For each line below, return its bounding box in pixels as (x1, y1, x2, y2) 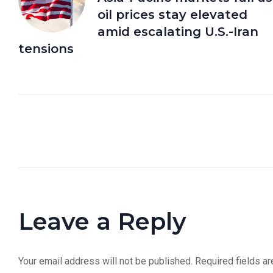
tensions (18, 41, 74, 56)
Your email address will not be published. (18, 255, 193, 267)
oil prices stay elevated (97, 7, 247, 22)
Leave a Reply (18, 206, 186, 236)
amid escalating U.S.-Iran (97, 24, 258, 39)
